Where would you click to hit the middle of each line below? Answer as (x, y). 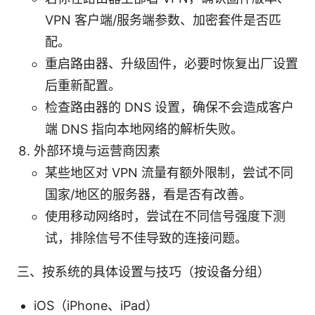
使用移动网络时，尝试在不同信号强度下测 (165, 216)
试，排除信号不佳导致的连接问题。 (146, 238)
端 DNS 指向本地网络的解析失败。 (144, 129)
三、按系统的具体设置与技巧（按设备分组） (143, 271)
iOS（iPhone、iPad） (96, 305)
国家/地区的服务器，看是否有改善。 (148, 194)
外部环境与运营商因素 (97, 150)
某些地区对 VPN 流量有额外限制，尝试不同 (169, 172)
